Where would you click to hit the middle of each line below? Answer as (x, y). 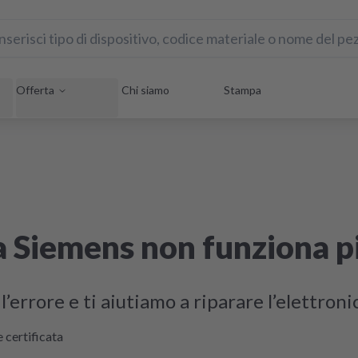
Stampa (243, 90)
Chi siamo (145, 90)
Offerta (35, 89)
